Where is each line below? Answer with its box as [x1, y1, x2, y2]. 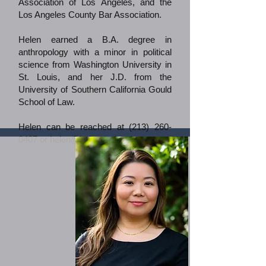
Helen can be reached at [18, 122, 129, 132]
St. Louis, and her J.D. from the [18, 72, 172, 82]
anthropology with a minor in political [18, 47, 172, 57]
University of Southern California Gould [18, 84, 172, 94]
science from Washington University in [18, 59, 172, 69]
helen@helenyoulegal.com [50, 134, 152, 144]
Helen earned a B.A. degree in [18, 34, 172, 45]
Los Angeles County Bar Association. [18, 9, 161, 20]
